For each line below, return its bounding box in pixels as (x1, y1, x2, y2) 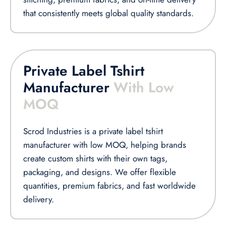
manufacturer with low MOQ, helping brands (23, 139, 186, 151)
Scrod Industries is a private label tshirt (23, 125, 163, 138)
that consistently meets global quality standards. (23, 7, 194, 20)
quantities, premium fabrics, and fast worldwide (23, 180, 196, 192)
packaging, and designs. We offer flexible (23, 166, 176, 179)
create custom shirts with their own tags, (23, 152, 167, 165)
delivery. (23, 193, 54, 206)
